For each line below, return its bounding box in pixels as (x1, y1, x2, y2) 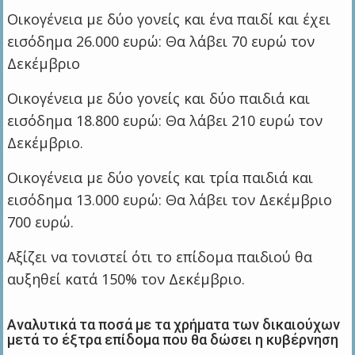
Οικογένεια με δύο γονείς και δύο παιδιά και (7, 89, 311, 109)
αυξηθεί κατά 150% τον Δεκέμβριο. (7, 269, 246, 289)
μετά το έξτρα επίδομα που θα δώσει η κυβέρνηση (7, 331, 339, 349)
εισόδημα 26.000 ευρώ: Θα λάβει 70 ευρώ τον (7, 32, 315, 52)
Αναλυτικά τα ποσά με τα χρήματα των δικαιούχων (7, 316, 341, 334)
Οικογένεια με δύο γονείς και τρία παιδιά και (7, 168, 314, 188)
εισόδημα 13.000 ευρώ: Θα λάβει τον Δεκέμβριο (7, 190, 333, 210)
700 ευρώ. (7, 212, 74, 232)
